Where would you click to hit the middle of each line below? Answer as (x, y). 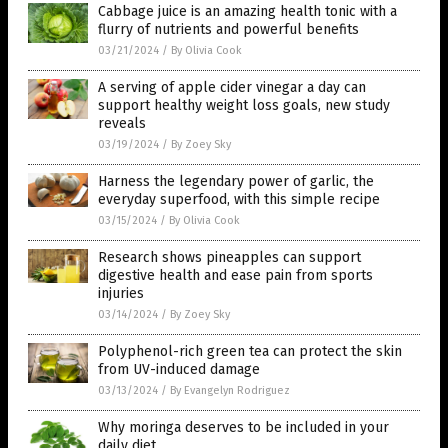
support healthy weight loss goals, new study (244, 106)
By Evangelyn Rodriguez (230, 391)
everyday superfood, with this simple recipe (239, 200)
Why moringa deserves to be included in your (243, 428)
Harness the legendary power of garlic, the (236, 182)
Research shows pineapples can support (229, 258)
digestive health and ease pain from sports (235, 276)
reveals (122, 124)
